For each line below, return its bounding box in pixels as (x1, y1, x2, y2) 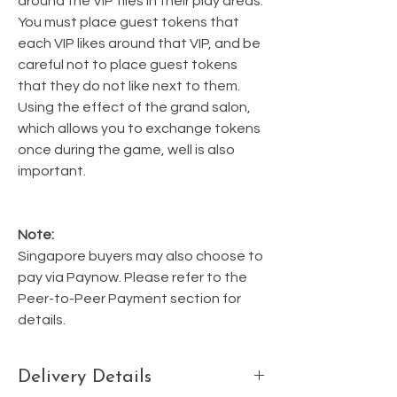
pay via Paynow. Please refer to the (18, 269, 247, 284)
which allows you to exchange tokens (18, 121, 261, 136)
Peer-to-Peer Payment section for (18, 291, 241, 306)
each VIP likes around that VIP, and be (18, 35, 261, 51)
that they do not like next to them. (18, 78, 240, 93)
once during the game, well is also (18, 142, 235, 157)
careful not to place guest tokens (18, 57, 237, 72)
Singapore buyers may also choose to (18, 248, 263, 263)
